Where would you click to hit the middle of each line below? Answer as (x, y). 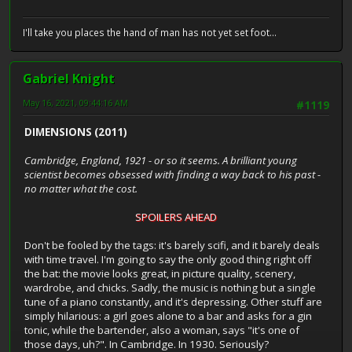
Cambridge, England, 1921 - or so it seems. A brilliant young (161, 161)
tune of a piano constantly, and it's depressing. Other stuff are (173, 302)
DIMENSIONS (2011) (76, 132)
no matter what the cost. (81, 189)
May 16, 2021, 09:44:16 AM (75, 103)
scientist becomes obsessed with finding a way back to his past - (172, 175)
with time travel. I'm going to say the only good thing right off (168, 260)
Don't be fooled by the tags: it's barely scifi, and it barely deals (172, 246)
